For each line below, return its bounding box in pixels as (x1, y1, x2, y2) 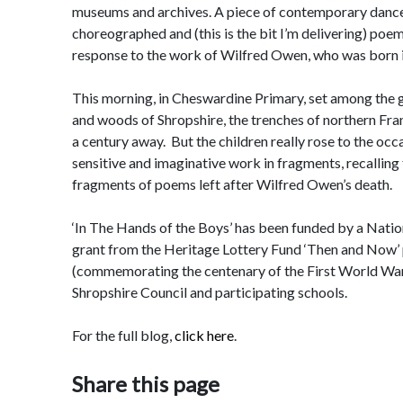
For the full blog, (72, 327, 175, 344)
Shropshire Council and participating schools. (72, 283, 347, 300)
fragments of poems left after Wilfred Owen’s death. (72, 175, 392, 193)
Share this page (72, 371, 219, 397)
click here (175, 327, 234, 344)
